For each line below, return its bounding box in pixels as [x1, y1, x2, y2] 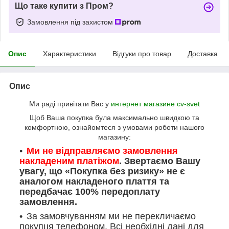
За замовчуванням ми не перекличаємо [27, 211, 196, 221]
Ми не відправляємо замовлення [27, 145, 178, 156]
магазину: [98, 132, 131, 141]
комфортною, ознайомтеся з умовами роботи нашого [25, 123, 204, 131]
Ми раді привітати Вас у [29, 99, 111, 108]
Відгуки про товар [112, 49, 171, 58]
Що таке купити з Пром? [15, 1, 113, 10]
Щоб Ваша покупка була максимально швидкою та [30, 113, 199, 122]
